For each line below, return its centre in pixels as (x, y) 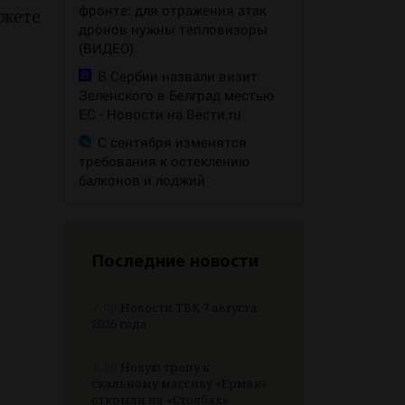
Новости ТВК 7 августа (188, 308)
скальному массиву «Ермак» (179, 384)
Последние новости (175, 261)
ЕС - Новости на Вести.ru (160, 114)
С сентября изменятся (172, 142)
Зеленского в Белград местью (176, 95)
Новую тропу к (164, 367)
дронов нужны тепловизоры (173, 29)
